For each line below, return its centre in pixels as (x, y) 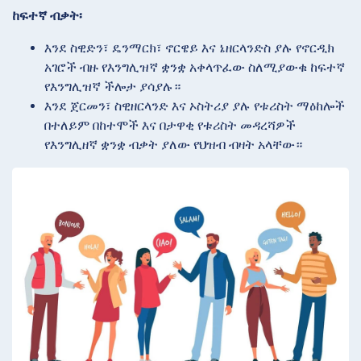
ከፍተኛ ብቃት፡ (47, 16)
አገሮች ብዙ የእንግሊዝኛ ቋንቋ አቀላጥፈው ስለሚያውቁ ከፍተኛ (195, 68)
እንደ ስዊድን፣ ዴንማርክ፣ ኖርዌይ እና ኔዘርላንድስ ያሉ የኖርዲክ (189, 48)
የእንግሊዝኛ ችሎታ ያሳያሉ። (112, 87)
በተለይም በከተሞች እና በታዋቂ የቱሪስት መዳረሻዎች (170, 126)
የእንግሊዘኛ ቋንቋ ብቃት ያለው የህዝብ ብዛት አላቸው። (173, 145)
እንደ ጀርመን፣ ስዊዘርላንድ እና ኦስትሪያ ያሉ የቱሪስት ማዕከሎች (195, 106)
